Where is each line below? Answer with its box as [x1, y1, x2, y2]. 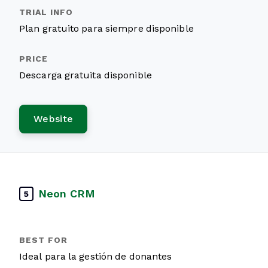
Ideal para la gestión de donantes [19, 251, 172, 261]
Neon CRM [38, 187, 95, 200]
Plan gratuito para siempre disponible [19, 23, 194, 33]
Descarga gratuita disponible [19, 70, 152, 80]
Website [33, 114, 74, 124]
